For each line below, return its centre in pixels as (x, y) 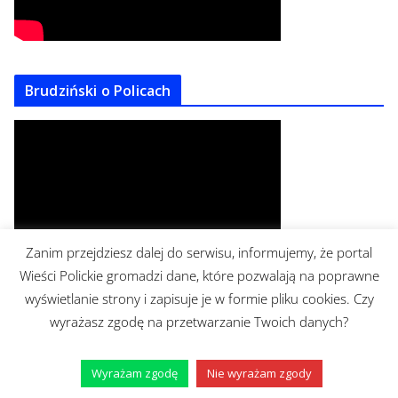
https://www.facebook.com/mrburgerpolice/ (140, 347)
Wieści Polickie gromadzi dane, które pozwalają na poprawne (199, 276)
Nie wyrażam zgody (259, 373)
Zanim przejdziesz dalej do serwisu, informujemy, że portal (199, 253)
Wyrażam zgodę (134, 373)
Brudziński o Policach (98, 90)
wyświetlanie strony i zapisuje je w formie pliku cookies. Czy (199, 299)
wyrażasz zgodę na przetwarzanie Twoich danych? (199, 322)
